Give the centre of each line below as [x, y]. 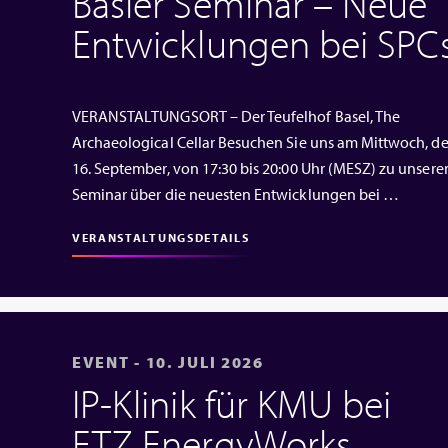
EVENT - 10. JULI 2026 [167, 361]
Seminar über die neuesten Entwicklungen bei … [235, 193]
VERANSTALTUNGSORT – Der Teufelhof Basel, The [236, 115]
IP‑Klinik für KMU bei [231, 402]
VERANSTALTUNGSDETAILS [160, 237]
